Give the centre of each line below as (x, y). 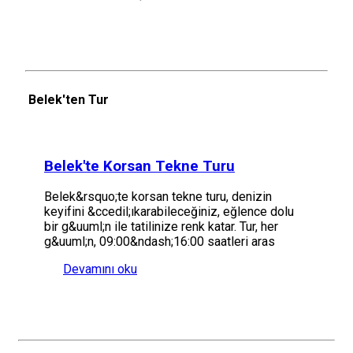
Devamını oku (100, 269)
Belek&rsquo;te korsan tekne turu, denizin (158, 197)
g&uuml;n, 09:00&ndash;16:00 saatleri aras (160, 242)
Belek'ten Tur (69, 99)
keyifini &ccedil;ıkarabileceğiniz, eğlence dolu (169, 212)
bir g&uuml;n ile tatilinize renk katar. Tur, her (161, 227)
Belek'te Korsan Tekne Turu (139, 166)
